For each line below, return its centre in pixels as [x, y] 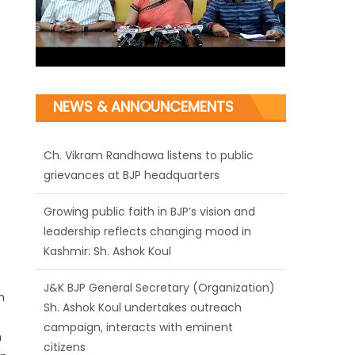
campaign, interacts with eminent [139, 304]
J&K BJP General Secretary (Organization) [160, 264]
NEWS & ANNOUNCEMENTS [144, 107]
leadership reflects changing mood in [148, 208]
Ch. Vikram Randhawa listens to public [149, 132]
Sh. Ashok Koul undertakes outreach [143, 284]
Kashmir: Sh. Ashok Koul [108, 228]
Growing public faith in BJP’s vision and [150, 188]
